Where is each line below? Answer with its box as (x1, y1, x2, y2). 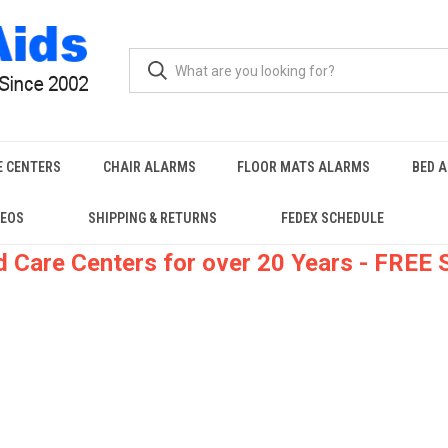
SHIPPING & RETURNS (88, 210, 218, 226)
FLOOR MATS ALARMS (237, 159, 371, 175)
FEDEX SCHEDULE (281, 210, 385, 226)
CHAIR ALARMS (102, 159, 196, 175)
